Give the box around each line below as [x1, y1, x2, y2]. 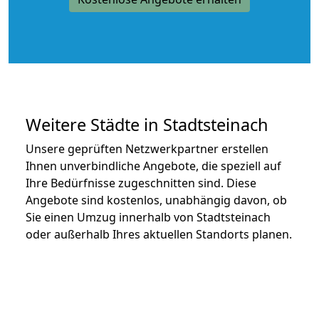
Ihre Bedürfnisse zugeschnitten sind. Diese [26, 174, 256, 191]
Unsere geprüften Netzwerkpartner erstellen [26, 140, 268, 157]
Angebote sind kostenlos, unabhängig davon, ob [26, 192, 287, 208]
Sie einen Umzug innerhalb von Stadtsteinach [26, 209, 271, 225]
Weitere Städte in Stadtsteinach [26, 113, 268, 136]
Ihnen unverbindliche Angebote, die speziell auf [26, 157, 281, 174]
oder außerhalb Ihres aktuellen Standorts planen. [26, 226, 292, 242]
